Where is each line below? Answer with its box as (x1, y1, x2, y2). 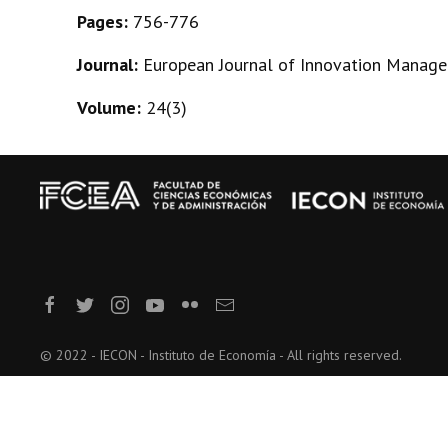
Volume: (77, 96, 146, 119)
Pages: (77, 10, 133, 33)
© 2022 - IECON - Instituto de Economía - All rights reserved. (40, 345, 402, 364)
